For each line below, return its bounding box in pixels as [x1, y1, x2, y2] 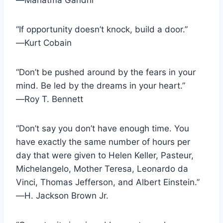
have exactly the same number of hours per [16, 136, 190, 147]
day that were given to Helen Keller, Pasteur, [16, 150, 194, 160]
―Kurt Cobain [16, 37, 72, 48]
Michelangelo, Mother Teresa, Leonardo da [16, 163, 188, 174]
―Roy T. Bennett [16, 94, 83, 104]
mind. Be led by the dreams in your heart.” [16, 80, 185, 91]
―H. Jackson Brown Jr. [16, 190, 109, 201]
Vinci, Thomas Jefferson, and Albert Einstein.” [16, 177, 200, 187]
